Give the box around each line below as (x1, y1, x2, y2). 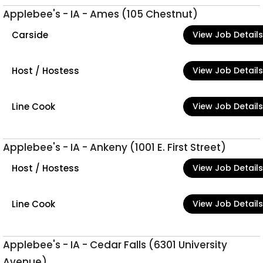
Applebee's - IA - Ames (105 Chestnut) (3, 7, 198, 21)
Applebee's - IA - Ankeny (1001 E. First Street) (3, 140, 226, 154)
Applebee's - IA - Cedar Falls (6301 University (3, 238, 227, 252)
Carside (12, 28, 48, 41)
